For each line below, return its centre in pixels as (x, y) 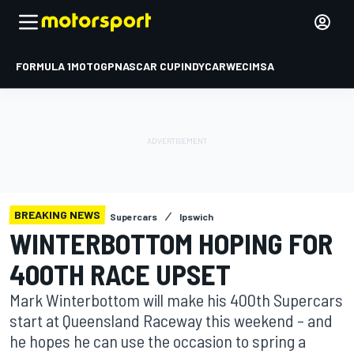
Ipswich (196, 217)
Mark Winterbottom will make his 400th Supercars (176, 299)
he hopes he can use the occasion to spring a (158, 341)
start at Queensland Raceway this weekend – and (171, 320)
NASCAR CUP (148, 66)
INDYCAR (203, 66)
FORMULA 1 (43, 66)
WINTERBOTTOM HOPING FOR (171, 243)
